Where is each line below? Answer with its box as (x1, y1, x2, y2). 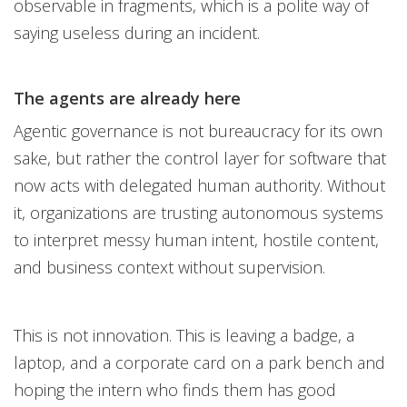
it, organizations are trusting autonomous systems (14, 202, 383, 223)
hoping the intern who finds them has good (14, 379, 336, 401)
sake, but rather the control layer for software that (14, 147, 386, 169)
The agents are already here (14, 87, 241, 109)
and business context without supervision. (14, 256, 325, 278)
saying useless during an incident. (14, 22, 260, 44)
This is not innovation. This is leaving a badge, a (14, 324, 354, 346)
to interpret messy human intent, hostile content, (14, 229, 379, 251)
